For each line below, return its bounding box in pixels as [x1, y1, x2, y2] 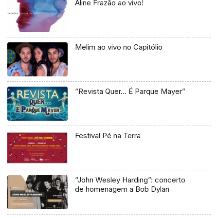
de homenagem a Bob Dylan [75, 184, 170, 194]
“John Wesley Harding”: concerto [75, 175, 186, 184]
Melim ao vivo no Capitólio [75, 42, 163, 52]
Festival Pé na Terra [75, 130, 141, 140]
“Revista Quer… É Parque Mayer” [75, 86, 186, 96]
